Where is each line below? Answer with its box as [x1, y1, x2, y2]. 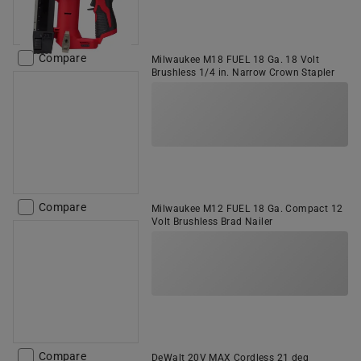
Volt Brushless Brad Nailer [151, 216, 273, 227]
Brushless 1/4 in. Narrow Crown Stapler [151, 67, 335, 78]
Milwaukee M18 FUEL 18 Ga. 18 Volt [151, 54, 320, 65]
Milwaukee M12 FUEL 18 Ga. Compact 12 [151, 203, 343, 214]
